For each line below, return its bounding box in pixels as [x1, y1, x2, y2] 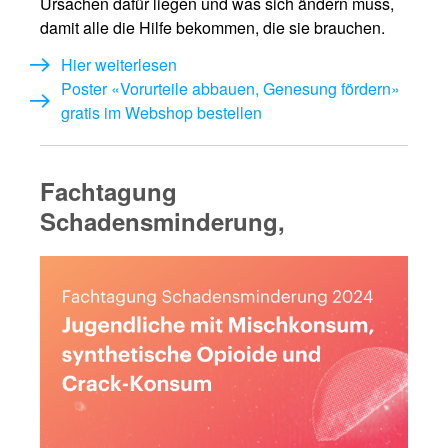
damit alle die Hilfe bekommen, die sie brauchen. [40, 16, 385, 39]
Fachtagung [40, 173, 177, 208]
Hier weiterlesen [60, 53, 177, 76]
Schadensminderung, [40, 203, 285, 238]
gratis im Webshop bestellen [60, 101, 262, 124]
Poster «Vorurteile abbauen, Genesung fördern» [60, 77, 400, 100]
